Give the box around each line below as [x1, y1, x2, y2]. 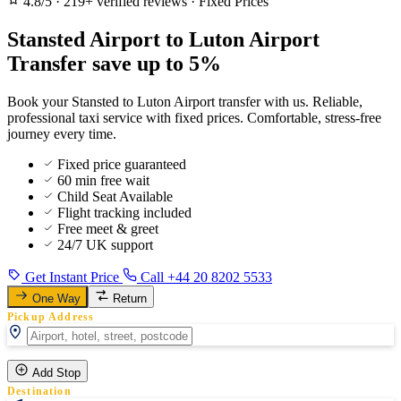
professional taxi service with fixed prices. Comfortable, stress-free [7, 109, 381, 125]
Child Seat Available [57, 188, 173, 204]
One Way [32, 291, 81, 305]
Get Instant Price [21, 269, 123, 285]
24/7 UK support [57, 236, 153, 252]
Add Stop [32, 365, 81, 380]
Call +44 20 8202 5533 [137, 269, 272, 285]
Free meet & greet [57, 220, 158, 236]
